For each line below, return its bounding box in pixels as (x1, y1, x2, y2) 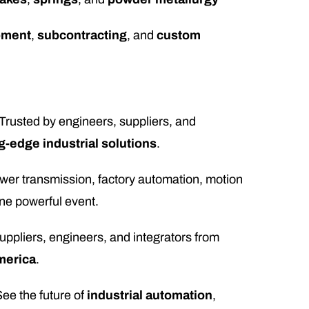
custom (157, 28, 201, 43)
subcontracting (37, 28, 128, 43)
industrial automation (87, 288, 213, 303)
